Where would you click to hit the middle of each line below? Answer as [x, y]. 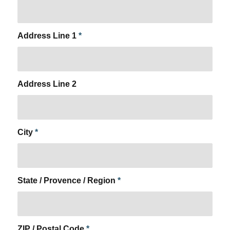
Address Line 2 [47, 84]
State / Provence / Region [67, 180]
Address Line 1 [48, 36]
